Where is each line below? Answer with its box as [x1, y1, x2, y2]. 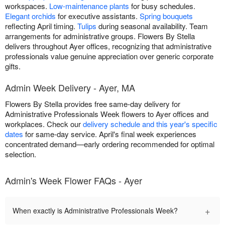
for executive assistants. [56, 11, 140, 22]
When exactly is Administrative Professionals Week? [13, 205, 178, 216]
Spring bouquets [140, 11, 193, 22]
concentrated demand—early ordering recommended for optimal [5, 139, 214, 150]
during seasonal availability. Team [96, 21, 208, 32]
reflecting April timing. [5, 21, 77, 32]
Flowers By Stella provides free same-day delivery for [5, 98, 180, 109]
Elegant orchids [5, 11, 56, 22]
